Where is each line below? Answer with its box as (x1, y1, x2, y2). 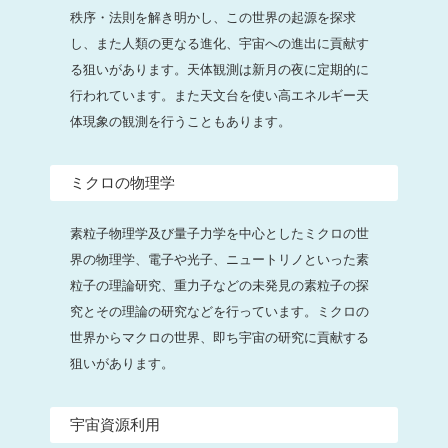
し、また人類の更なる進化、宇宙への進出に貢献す (70, 35, 369, 51)
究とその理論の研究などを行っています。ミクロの (70, 303, 369, 319)
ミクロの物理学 (70, 173, 175, 191)
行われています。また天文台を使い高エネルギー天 (70, 87, 369, 103)
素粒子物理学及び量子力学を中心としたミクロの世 (70, 225, 369, 241)
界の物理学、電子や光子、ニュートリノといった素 (70, 251, 369, 267)
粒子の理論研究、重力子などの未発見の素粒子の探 (70, 277, 369, 293)
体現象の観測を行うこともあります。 (70, 113, 291, 129)
